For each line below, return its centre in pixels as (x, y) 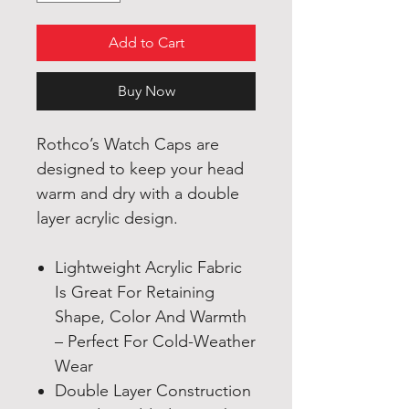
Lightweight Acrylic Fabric (148, 268)
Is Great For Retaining (135, 293)
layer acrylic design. (110, 219)
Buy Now (146, 91)
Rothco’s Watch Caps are (128, 145)
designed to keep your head (140, 169)
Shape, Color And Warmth (151, 317)
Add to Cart (146, 43)
